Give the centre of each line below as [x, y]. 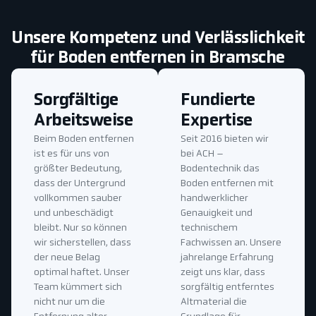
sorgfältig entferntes [227, 288]
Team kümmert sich [78, 288]
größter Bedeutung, [78, 169]
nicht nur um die [69, 303]
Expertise [217, 122]
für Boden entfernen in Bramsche [158, 59]
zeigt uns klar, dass [223, 273]
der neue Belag [67, 258]
